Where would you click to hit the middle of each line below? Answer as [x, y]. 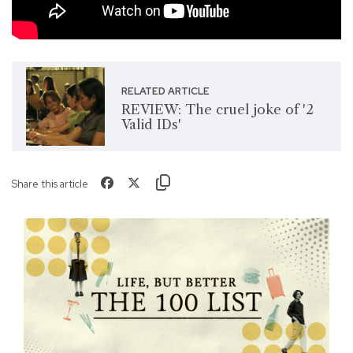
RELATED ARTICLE [165, 91]
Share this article [50, 184]
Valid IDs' [151, 124]
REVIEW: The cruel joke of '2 [217, 109]
